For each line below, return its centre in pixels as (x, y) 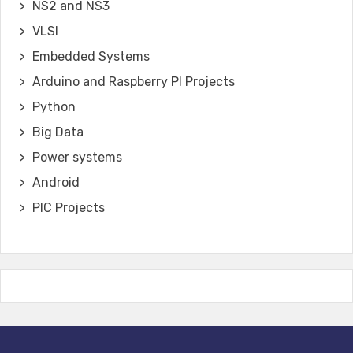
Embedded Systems (91, 56)
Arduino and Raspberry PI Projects (134, 81)
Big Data (58, 132)
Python (54, 106)
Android (56, 182)
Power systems (77, 157)
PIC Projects (69, 207)
